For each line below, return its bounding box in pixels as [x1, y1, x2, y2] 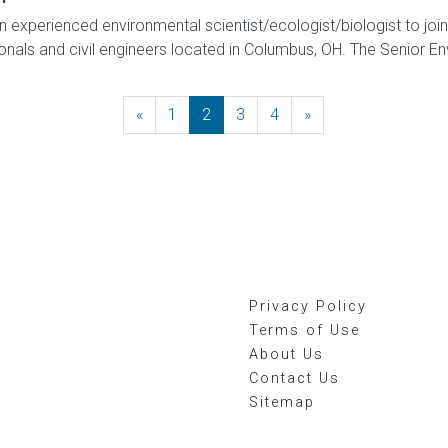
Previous [143, 105, 205, 124]
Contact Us [249, 370, 340, 387]
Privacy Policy [249, 298, 367, 315]
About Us [249, 346, 324, 363]
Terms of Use [249, 322, 360, 339]
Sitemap [249, 394, 315, 411]
